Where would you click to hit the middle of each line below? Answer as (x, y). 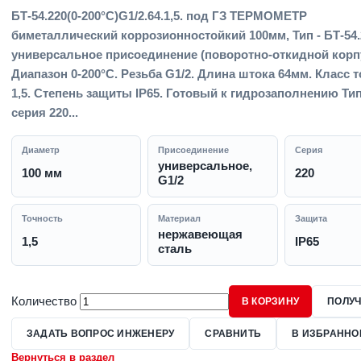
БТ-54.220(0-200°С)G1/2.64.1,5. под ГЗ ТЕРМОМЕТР (159, 16)
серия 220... (45, 112)
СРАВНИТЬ (233, 334)
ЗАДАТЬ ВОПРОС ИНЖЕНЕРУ (101, 334)
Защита (311, 218)
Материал (180, 218)
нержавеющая (201, 234)
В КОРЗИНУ (271, 301)
